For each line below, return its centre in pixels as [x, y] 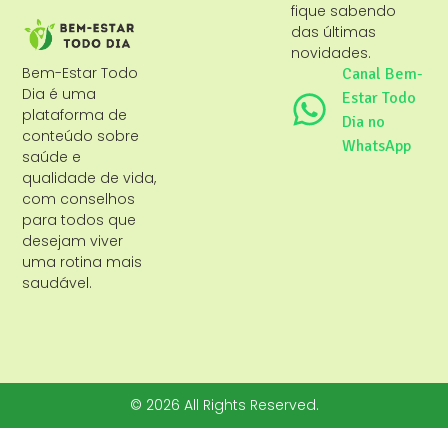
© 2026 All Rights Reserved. [224, 405]
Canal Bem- [383, 73]
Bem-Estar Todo [80, 72]
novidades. [331, 52]
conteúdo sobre [81, 135]
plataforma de [75, 114]
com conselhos [79, 198]
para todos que [79, 219]
